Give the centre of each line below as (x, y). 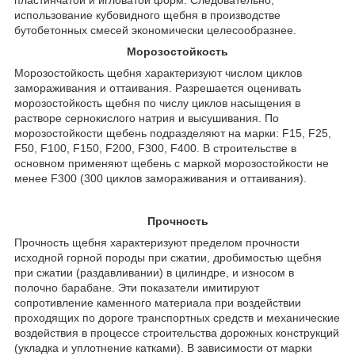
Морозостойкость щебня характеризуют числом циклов (158, 73)
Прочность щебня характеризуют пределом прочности (157, 242)
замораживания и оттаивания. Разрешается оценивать (158, 88)
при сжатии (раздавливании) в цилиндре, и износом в (154, 272)
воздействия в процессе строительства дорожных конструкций (177, 332)
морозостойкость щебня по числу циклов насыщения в (157, 103)
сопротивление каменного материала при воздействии (158, 302)
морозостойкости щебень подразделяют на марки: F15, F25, (173, 133)
